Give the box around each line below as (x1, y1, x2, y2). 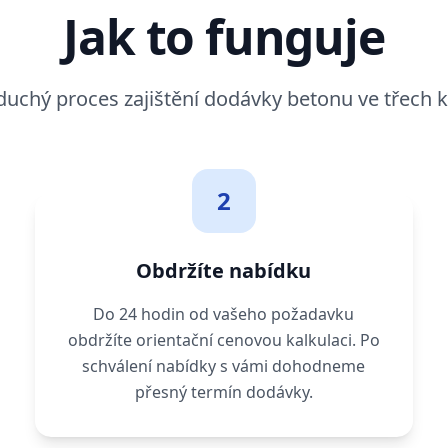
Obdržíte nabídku (136, 257, 312, 285)
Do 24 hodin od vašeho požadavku (93, 303, 355, 326)
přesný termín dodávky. (134, 381, 313, 404)
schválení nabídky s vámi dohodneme (82, 355, 366, 378)
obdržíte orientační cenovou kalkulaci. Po (67, 329, 380, 352)
